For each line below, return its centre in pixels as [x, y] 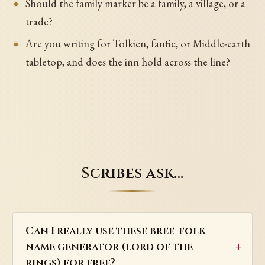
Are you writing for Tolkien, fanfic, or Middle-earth [138, 44]
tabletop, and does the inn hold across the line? [127, 62]
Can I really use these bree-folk [115, 231]
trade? [39, 22]
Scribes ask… [132, 174]
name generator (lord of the [109, 247]
